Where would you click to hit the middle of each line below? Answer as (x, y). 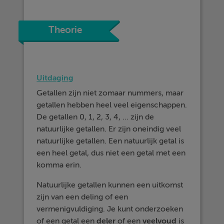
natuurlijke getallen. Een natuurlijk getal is (110, 141)
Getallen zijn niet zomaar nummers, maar (110, 93)
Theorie (65, 30)
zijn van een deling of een (82, 197)
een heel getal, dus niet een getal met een (111, 153)
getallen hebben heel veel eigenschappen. (112, 105)
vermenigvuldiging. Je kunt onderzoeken (110, 209)
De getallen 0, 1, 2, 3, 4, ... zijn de (95, 117)
